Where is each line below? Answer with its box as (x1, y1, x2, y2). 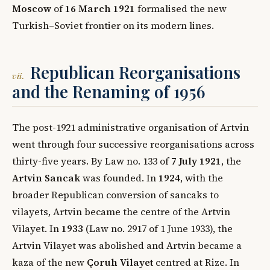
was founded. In (80, 171, 159, 184)
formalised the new (135, 1, 227, 15)
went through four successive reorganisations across (12, 137, 254, 151)
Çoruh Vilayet (87, 255, 153, 269)
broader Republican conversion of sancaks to (12, 187, 219, 201)
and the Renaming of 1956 (12, 80, 206, 102)
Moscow (12, 1, 51, 15)
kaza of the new (12, 255, 87, 269)
